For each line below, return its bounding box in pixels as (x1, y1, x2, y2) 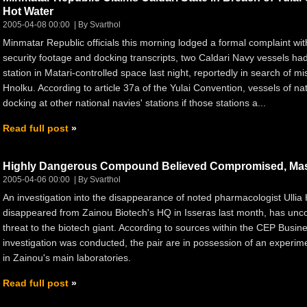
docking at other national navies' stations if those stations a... (3, 97, 266, 108)
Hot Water (3, 5, 53, 17)
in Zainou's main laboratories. (3, 251, 131, 263)
